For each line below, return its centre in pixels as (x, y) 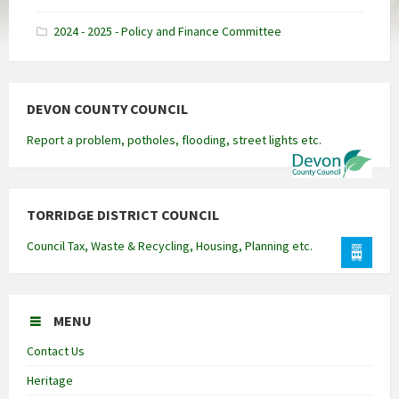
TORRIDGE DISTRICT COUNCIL (123, 215)
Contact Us (56, 351)
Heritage (50, 381)
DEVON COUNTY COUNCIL (107, 109)
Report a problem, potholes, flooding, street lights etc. (174, 140)
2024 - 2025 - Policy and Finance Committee (167, 32)
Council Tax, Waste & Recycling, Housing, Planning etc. (170, 246)
